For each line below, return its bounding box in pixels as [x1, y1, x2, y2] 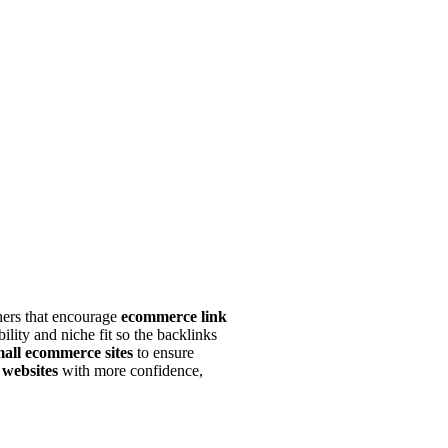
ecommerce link [121, 308, 227, 325]
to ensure [133, 344, 194, 361]
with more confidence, [58, 362, 203, 379]
